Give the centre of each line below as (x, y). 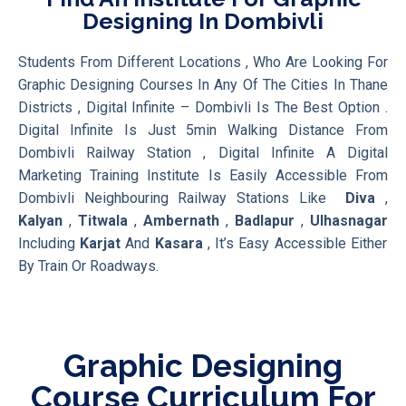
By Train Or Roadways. (88, 266)
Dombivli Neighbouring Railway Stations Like (182, 198)
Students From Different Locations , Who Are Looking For (203, 62)
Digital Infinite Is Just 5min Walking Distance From (203, 130)
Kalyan (40, 220)
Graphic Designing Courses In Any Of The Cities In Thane (203, 84)
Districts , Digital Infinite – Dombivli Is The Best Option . (203, 107)
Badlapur (265, 220)
